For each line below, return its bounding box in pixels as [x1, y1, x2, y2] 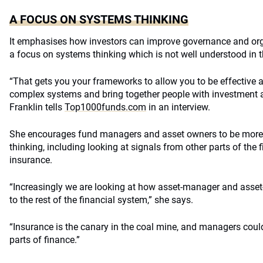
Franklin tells [9, 102, 65, 113]
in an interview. [146, 102, 210, 113]
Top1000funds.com [65, 102, 146, 113]
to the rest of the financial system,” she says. [9, 194, 193, 205]
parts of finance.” [9, 234, 80, 245]
